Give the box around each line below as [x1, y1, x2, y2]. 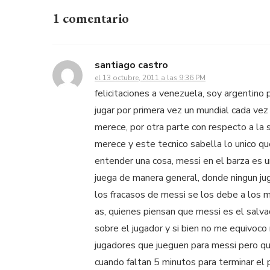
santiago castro [95, 58, 168, 72]
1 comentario [52, 9, 129, 27]
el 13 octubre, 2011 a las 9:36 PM [95, 72, 206, 83]
